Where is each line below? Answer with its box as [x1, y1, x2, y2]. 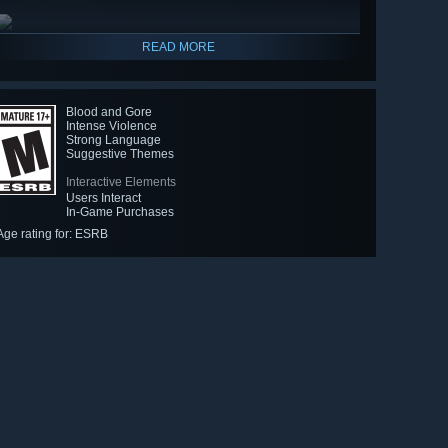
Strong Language [66, 133, 161, 148]
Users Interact [66, 191, 141, 206]
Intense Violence [66, 119, 157, 134]
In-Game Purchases [66, 205, 174, 220]
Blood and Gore [66, 105, 152, 120]
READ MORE [141, 40, 215, 55]
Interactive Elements [66, 175, 176, 190]
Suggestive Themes [66, 147, 174, 162]
